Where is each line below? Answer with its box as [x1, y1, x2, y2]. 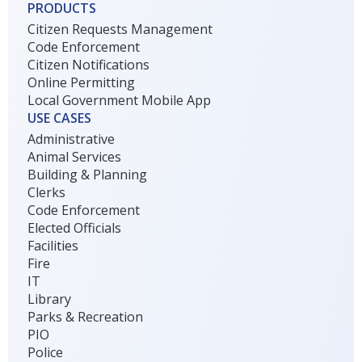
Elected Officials [27, 219, 122, 238]
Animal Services [27, 148, 122, 166]
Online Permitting [27, 74, 136, 92]
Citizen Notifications [27, 56, 150, 74]
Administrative [27, 130, 116, 149]
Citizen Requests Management [27, 20, 213, 39]
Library [27, 290, 72, 309]
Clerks [27, 183, 66, 202]
